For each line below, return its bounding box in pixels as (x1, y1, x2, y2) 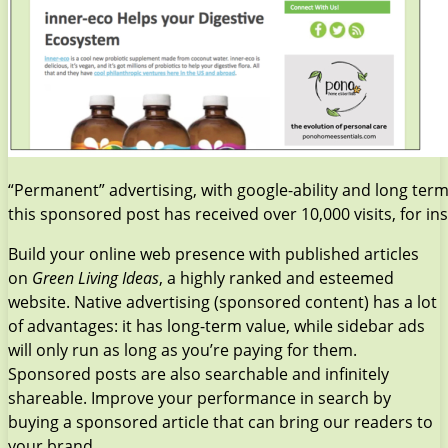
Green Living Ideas (32, 266, 159, 289)
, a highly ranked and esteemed (159, 266, 394, 289)
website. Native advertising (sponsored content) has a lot (8, 290, 437, 313)
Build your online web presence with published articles (8, 242, 419, 265)
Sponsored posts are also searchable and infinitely (8, 362, 389, 385)
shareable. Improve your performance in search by (8, 386, 391, 409)
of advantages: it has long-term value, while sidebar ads (8, 314, 425, 337)
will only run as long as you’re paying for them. (8, 338, 357, 361)
